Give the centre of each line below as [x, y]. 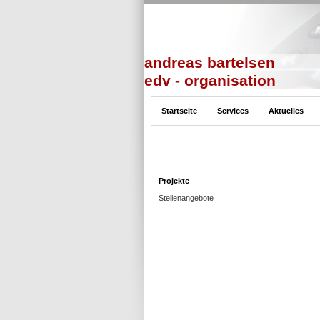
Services [233, 111]
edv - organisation [210, 80]
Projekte [174, 181]
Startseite [179, 111]
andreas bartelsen [210, 62]
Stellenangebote [186, 198]
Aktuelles [286, 111]
